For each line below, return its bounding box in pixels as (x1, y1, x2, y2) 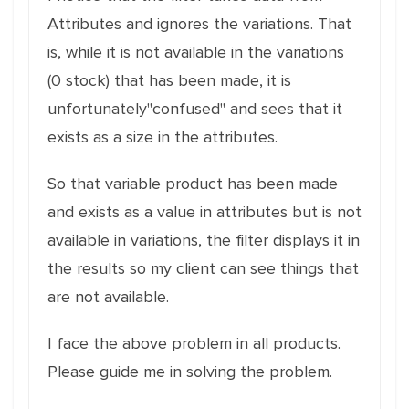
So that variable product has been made (47, 173, 338, 194)
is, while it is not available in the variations (47, 42, 344, 62)
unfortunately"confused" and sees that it (47, 99, 342, 119)
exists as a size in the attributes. (47, 127, 278, 147)
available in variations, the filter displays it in (47, 230, 360, 250)
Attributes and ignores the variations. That (47, 14, 351, 34)
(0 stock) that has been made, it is (47, 70, 291, 90)
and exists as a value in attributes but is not (47, 202, 362, 222)
